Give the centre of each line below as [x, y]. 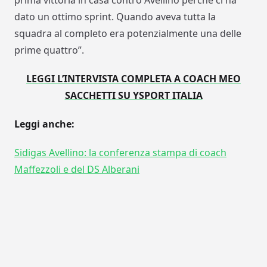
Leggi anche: [44, 124]
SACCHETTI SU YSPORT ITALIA [133, 96]
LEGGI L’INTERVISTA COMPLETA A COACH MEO [133, 79]
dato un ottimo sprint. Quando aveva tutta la [115, 17]
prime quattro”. [49, 50]
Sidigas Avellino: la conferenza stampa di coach [120, 153]
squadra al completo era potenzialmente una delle [128, 34]
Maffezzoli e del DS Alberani [77, 170]
